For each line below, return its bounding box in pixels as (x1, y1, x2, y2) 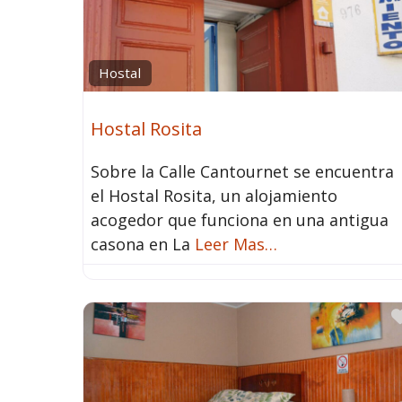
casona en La (91, 232, 195, 255)
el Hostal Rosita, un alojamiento (91, 184, 337, 206)
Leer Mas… (195, 232, 277, 255)
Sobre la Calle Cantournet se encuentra (91, 160, 394, 182)
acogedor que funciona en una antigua (91, 208, 389, 231)
